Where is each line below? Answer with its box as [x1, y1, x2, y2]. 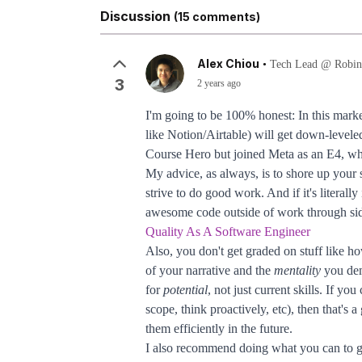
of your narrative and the [145, 263, 274, 277]
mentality [274, 263, 321, 277]
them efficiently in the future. [145, 322, 293, 335]
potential [163, 283, 208, 297]
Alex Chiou [197, 57, 259, 70]
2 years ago [197, 78, 241, 89]
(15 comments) [174, 10, 260, 23]
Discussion [100, 8, 170, 24]
